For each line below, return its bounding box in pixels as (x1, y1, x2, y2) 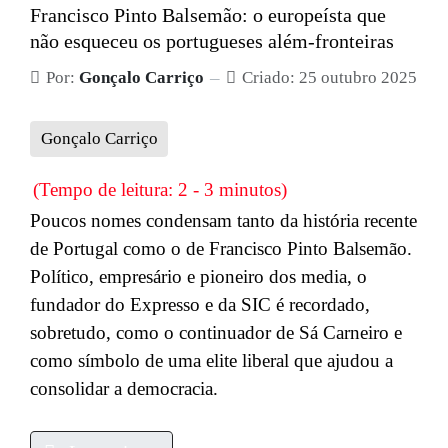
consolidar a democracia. (30, 377, 218, 399)
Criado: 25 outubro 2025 (242, 68, 417, 88)
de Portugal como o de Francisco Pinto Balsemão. (30, 237, 412, 259)
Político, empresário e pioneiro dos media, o (30, 265, 367, 287)
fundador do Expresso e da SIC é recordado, (30, 293, 370, 315)
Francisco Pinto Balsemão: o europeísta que (30, 4, 386, 27)
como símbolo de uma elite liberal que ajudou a (30, 349, 393, 371)
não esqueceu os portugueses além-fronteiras (30, 30, 394, 53)
